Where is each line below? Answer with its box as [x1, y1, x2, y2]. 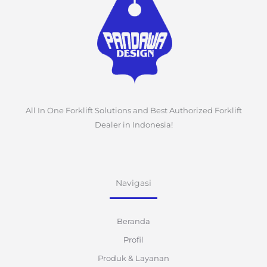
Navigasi [116, 177, 151, 188]
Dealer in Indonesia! [94, 119, 173, 129]
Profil [123, 234, 144, 244]
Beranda [117, 216, 150, 226]
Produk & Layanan [98, 253, 169, 263]
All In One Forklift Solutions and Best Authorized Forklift [25, 105, 242, 115]
